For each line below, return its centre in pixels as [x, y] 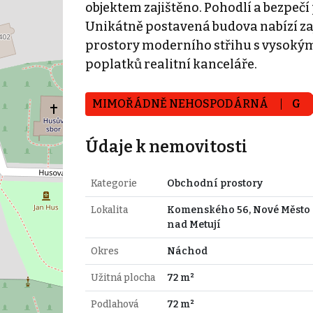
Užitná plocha [123, 277]
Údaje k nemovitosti [166, 146]
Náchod [187, 251]
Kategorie [114, 183]
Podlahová [114, 304]
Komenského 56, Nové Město [238, 210]
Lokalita [109, 210]
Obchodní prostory [214, 183]
